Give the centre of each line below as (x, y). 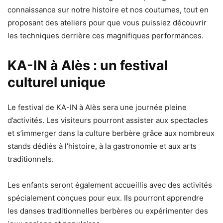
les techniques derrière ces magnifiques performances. (106, 36)
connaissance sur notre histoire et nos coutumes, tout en (108, 10)
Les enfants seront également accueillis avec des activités (110, 185)
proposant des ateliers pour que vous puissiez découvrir (107, 23)
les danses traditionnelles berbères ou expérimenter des (108, 211)
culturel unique (56, 83)
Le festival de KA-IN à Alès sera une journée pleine (97, 108)
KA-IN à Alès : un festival (88, 66)
